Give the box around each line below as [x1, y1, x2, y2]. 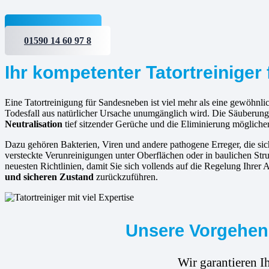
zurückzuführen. [94, 172, 158, 183]
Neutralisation [5, 119, 62, 130]
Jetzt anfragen [24, 24, 82, 35]
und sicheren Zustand [5, 172, 94, 183]
